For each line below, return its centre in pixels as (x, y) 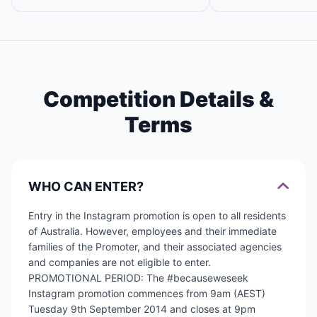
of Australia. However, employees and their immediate (152, 231)
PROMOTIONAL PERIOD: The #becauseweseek (138, 278)
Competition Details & (158, 99)
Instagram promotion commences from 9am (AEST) (147, 293)
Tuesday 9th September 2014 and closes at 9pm (142, 309)
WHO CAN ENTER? (86, 186)
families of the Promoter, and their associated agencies (155, 247)
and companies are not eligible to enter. (120, 262)
